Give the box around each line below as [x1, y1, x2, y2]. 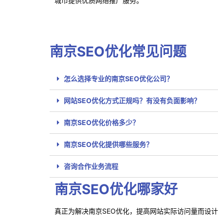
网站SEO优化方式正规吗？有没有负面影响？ [64, 96, 200, 105]
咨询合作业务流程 [64, 162, 118, 170]
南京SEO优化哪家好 [54, 181, 178, 198]
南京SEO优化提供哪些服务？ [64, 140, 153, 148]
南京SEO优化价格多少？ [64, 118, 139, 127]
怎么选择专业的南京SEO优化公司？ [64, 74, 173, 83]
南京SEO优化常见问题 [50, 43, 186, 60]
